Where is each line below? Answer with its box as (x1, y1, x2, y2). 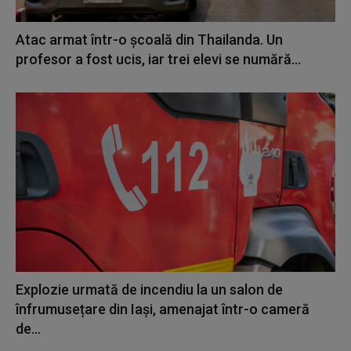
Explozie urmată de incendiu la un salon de (16, 280, 283, 298)
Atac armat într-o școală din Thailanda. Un (16, 31, 283, 49)
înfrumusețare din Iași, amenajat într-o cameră (16, 300, 309, 317)
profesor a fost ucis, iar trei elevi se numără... (16, 51, 301, 68)
